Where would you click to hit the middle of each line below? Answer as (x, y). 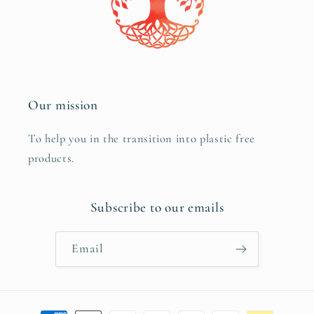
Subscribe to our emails (157, 207)
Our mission (63, 105)
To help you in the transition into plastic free (142, 138)
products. (51, 158)
